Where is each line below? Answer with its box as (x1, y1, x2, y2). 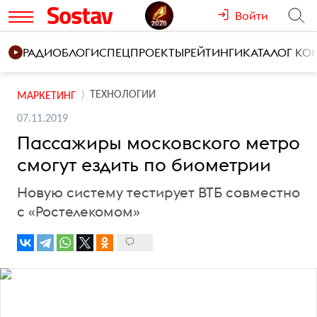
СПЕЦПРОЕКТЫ (99, 45, 184, 59)
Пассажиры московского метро (17, 131, 300, 154)
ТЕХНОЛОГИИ (90, 89, 156, 100)
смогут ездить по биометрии (17, 153, 271, 176)
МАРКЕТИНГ (17, 90, 76, 102)
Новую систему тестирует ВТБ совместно (17, 183, 300, 201)
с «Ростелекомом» (17, 202, 140, 220)
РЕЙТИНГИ (184, 45, 243, 59)
